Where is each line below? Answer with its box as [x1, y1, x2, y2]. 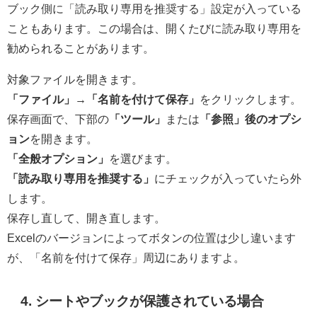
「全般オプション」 [7, 153, 109, 165]
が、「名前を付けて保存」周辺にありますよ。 [7, 252, 245, 264]
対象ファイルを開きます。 [7, 74, 143, 86]
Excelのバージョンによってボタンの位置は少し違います [7, 232, 296, 244]
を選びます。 [109, 153, 177, 165]
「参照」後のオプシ [200, 113, 301, 125]
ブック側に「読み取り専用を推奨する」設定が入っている [7, 3, 301, 15]
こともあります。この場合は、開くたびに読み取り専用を [7, 23, 301, 35]
